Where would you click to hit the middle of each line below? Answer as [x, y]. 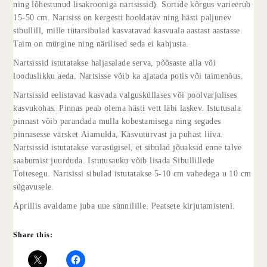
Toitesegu [31, 173]
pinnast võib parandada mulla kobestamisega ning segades [117, 121]
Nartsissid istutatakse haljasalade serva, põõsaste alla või [115, 63]
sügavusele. [34, 187]
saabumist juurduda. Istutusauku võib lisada [93, 160]
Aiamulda [99, 134]
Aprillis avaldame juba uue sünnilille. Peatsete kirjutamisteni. [124, 206]
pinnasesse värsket [47, 134]
